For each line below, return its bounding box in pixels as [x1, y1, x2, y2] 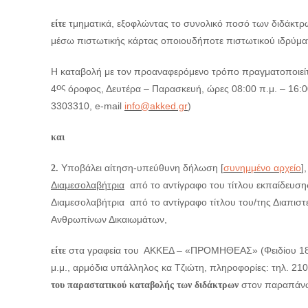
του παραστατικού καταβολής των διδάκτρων [51, 280, 239, 290]
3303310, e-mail [51, 100, 124, 111]
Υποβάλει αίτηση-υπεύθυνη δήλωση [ [58, 162, 223, 173]
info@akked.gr [124, 100, 188, 111]
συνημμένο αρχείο [223, 162, 301, 173]
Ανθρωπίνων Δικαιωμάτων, [51, 214, 167, 225]
